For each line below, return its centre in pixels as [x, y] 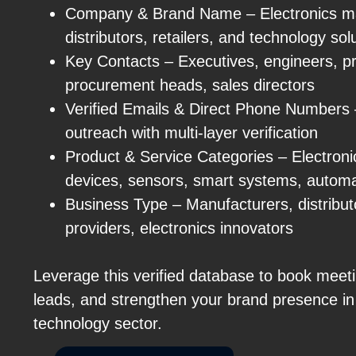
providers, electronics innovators [179, 228]
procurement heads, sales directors [190, 85]
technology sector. [98, 323]
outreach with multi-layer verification [192, 132]
